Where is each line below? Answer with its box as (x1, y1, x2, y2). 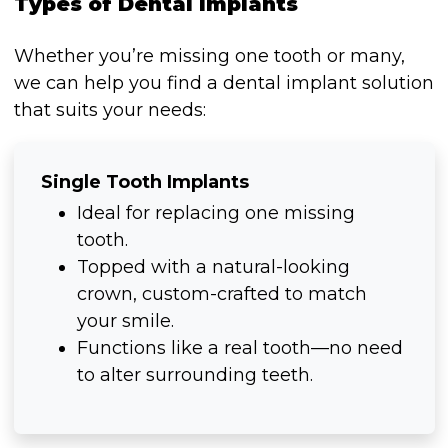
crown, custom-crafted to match (76, 283, 367, 306)
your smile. (76, 310, 174, 333)
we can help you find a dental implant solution (13, 71, 434, 94)
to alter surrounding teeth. (76, 364, 313, 387)
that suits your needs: (13, 98, 206, 121)
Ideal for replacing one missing (76, 202, 355, 225)
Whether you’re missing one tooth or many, (13, 44, 405, 67)
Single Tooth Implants (40, 170, 249, 193)
